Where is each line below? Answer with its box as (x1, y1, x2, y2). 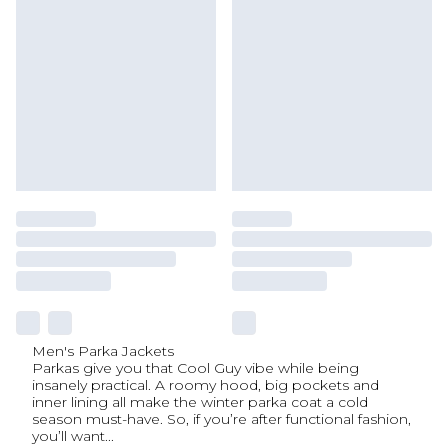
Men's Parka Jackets (32, 342, 174, 360)
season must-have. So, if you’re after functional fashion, (32, 410, 411, 428)
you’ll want (32, 427, 105, 445)
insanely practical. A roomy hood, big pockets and (32, 376, 379, 394)
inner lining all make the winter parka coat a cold (32, 393, 368, 411)
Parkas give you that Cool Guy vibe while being (32, 359, 359, 377)
